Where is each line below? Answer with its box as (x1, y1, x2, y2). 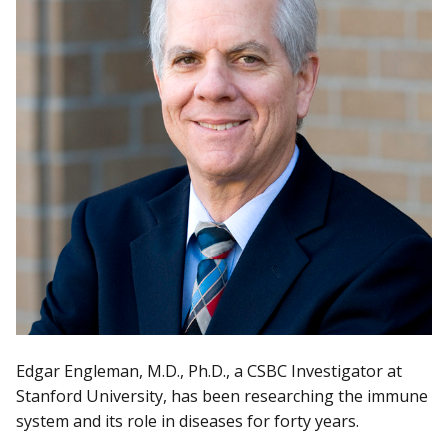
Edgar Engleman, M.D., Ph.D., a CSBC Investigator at (16, 360, 402, 383)
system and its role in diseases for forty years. (16, 410, 363, 433)
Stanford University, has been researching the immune (16, 385, 428, 408)
